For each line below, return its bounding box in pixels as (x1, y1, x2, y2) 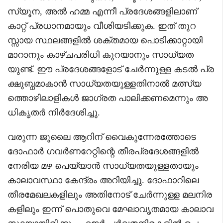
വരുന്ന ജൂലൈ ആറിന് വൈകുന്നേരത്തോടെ (7, 131, 196, 142)
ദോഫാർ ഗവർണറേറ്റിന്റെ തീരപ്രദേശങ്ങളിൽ (7, 146, 199, 156)
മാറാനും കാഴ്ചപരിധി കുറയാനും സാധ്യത (7, 49, 194, 60)
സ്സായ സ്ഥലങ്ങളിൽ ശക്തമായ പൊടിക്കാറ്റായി (7, 35, 203, 45)
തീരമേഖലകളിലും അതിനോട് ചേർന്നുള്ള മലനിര (7, 189, 212, 200)
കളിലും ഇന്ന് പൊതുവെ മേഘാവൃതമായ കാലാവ (7, 204, 214, 214)
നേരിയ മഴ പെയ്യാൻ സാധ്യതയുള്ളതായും (7, 160, 199, 171)
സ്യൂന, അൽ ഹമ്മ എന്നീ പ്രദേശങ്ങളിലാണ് (7, 6, 197, 16)
